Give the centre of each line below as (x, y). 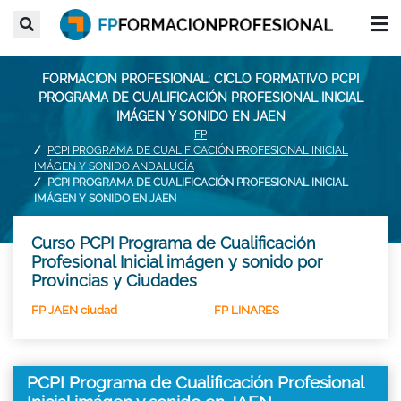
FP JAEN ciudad (74, 310)
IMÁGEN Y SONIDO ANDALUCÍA (114, 166)
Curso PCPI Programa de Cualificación (174, 243)
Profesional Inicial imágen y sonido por (177, 261)
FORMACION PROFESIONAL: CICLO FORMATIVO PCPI (200, 78)
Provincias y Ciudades (114, 280)
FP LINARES (247, 310)
